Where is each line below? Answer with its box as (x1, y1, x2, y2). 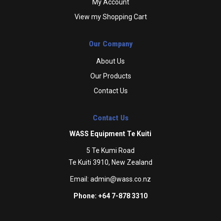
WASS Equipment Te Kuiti (70, 129, 151, 138)
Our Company (88, 39, 133, 48)
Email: (70, 175, 90, 183)
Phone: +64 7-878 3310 (74, 191, 147, 200)
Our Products (90, 72, 131, 80)
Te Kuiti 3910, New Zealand (69, 158, 152, 166)
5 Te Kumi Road (86, 146, 135, 154)
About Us (96, 57, 125, 65)
